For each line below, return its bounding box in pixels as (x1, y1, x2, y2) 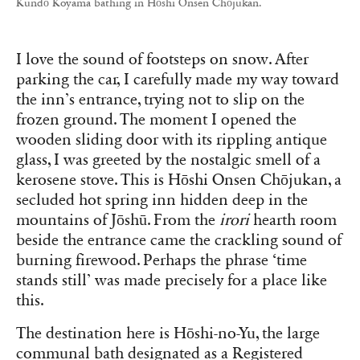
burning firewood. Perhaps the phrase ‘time (16, 250, 307, 270)
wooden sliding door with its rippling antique (16, 129, 327, 149)
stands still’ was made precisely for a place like (16, 270, 327, 290)
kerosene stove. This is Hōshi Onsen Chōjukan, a (16, 170, 342, 190)
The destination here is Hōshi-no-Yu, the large (16, 323, 320, 343)
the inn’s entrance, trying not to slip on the (16, 89, 305, 109)
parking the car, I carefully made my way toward (16, 69, 339, 89)
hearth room (249, 210, 337, 230)
